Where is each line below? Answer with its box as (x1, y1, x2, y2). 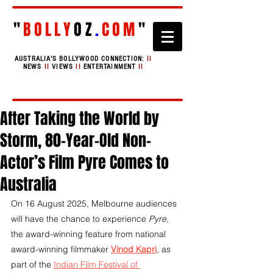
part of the (11, 259, 54, 270)
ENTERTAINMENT (83, 63, 138, 71)
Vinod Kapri (111, 244, 157, 255)
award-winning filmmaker (11, 244, 111, 255)
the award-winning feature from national (11, 229, 168, 239)
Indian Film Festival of (54, 259, 140, 270)
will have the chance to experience (11, 213, 149, 224)
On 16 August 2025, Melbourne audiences (11, 198, 179, 209)
